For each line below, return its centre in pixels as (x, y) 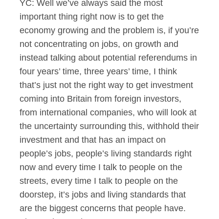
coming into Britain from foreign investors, (100, 99)
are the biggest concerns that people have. (103, 208)
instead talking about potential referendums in (108, 58)
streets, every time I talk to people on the (99, 181)
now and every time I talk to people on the (101, 167)
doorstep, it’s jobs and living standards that (103, 195)
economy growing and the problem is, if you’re (109, 30)
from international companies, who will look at (108, 112)
